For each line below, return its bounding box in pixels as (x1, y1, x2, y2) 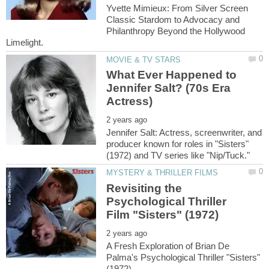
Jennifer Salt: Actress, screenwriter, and (106, 127, 262, 138)
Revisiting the (106, 181, 183, 195)
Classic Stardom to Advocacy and (106, 14, 240, 25)
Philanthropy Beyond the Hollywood (106, 25, 246, 36)
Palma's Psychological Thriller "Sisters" (106, 252, 261, 262)
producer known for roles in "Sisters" (106, 139, 249, 150)
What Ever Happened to (106, 68, 237, 82)
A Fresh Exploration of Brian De (106, 240, 230, 251)
